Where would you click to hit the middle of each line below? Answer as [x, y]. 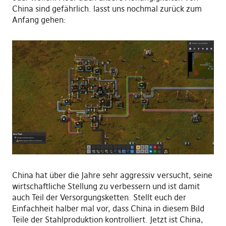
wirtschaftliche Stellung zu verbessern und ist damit [106, 186]
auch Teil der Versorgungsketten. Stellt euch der [99, 197]
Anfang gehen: [39, 19]
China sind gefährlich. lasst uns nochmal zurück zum [107, 8]
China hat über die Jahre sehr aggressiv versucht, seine [112, 175]
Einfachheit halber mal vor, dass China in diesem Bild [108, 209]
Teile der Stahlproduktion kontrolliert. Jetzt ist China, [107, 220]
